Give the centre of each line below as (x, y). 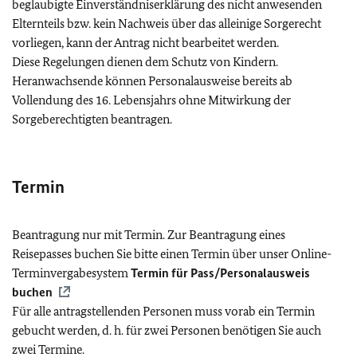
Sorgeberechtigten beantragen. (92, 119)
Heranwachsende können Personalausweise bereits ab (152, 80)
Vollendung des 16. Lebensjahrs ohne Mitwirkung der (151, 100)
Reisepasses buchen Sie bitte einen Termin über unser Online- (172, 253)
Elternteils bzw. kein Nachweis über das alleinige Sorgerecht (167, 23)
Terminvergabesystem (71, 273)
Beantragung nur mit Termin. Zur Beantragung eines (149, 234)
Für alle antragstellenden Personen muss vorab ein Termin (163, 311)
